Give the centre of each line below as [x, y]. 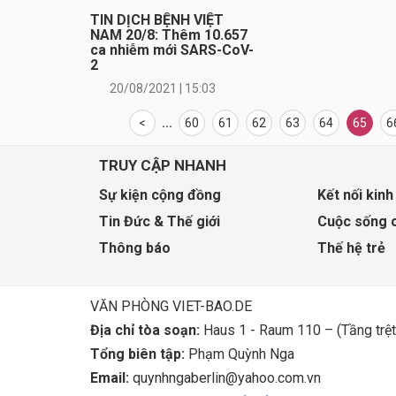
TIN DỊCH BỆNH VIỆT [157, 20]
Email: [110, 377]
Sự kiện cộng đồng [160, 195]
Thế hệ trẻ [351, 248]
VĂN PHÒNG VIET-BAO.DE [171, 306]
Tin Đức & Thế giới [160, 222]
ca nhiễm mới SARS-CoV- [172, 50]
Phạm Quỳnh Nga [240, 354]
